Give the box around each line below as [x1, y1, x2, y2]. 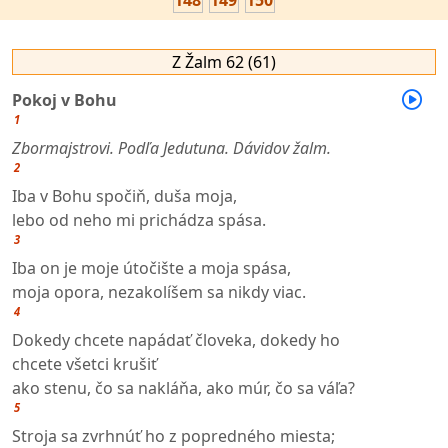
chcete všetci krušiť [12, 352, 157, 375]
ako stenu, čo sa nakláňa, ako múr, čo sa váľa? [12, 376, 355, 399]
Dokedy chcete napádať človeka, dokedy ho [12, 328, 340, 351]
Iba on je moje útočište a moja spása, [12, 256, 291, 279]
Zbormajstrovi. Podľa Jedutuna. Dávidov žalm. [12, 136, 331, 159]
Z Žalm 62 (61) [172, 50, 276, 73]
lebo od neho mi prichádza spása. [12, 208, 266, 231]
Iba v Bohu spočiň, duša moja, [12, 184, 237, 207]
